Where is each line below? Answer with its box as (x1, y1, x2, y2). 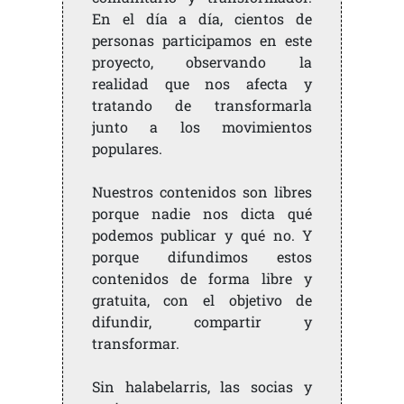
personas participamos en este (91, 31, 313, 50)
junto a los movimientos (91, 117, 313, 136)
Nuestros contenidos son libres (91, 182, 313, 201)
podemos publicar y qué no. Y (91, 225, 313, 244)
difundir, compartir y (91, 312, 313, 331)
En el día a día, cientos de (91, 9, 313, 28)
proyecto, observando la (91, 52, 313, 71)
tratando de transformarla (91, 96, 313, 115)
